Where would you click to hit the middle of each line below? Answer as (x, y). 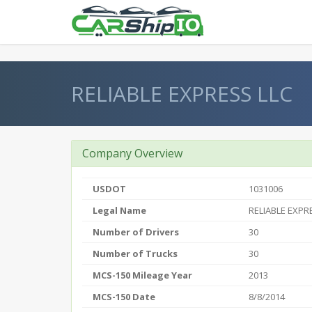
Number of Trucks (135, 253)
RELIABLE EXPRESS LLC (182, 94)
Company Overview (132, 153)
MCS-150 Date (124, 297)
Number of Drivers (136, 232)
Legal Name (119, 210)
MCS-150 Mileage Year (142, 275)
